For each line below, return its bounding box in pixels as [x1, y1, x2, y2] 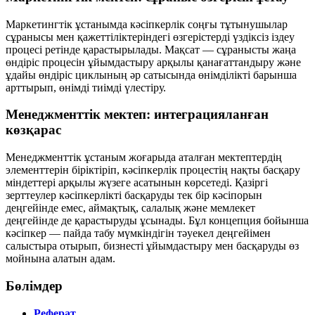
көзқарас [6, 122, 61, 138]
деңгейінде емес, [6, 202, 89, 214]
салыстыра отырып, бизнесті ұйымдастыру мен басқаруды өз [6, 240, 299, 252]
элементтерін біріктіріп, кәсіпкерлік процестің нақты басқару [6, 164, 300, 176]
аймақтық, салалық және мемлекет [89, 202, 255, 214]
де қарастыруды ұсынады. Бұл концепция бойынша [58, 214, 309, 227]
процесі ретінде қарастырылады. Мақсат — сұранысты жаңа [6, 43, 296, 56]
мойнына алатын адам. [6, 252, 115, 265]
